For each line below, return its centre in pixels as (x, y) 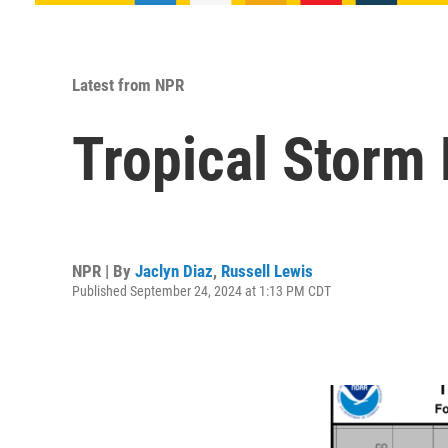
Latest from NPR (128, 85)
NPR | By (103, 270)
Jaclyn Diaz (174, 270)
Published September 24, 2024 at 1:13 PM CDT (201, 290)
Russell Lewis (267, 270)
